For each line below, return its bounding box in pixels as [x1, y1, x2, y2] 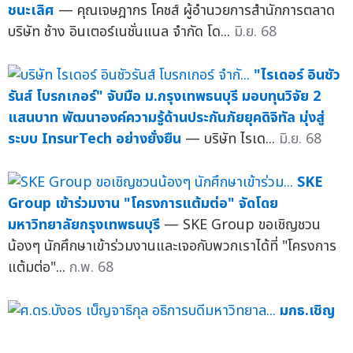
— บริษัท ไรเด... [185, 128, 279, 150]
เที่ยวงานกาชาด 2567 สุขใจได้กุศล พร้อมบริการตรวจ [8, 321, 318, 343]
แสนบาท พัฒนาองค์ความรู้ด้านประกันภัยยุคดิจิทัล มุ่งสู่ [8, 106, 325, 128]
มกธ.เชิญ [280, 299, 335, 321]
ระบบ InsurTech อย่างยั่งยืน [8, 128, 181, 150]
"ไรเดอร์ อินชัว [254, 64, 340, 86]
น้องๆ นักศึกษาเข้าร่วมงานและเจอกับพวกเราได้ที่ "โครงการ [8, 235, 336, 257]
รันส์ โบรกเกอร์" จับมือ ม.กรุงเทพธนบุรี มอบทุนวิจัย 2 [8, 85, 321, 107]
